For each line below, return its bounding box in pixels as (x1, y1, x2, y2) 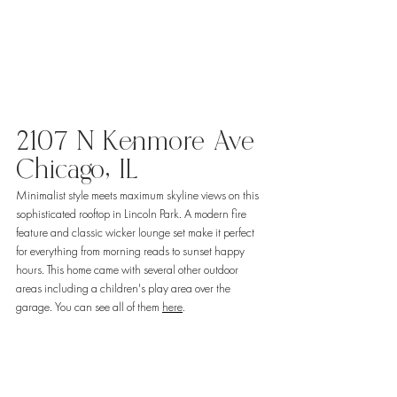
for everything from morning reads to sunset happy (16, 245, 247, 258)
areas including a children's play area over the (16, 282, 233, 295)
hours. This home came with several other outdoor (16, 263, 241, 276)
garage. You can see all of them (16, 300, 162, 314)
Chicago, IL (16, 154, 146, 186)
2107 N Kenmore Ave (16, 126, 263, 158)
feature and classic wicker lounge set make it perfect (16, 226, 257, 239)
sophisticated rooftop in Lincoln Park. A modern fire (16, 207, 249, 221)
